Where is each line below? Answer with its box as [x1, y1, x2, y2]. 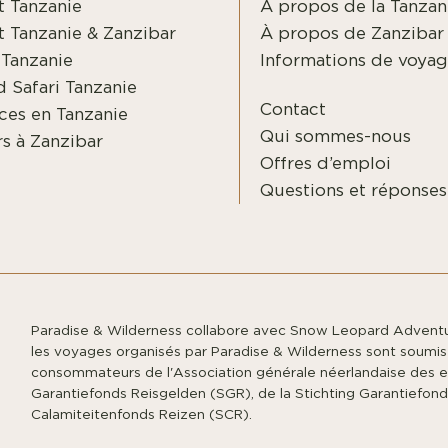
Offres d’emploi [260, 155, 391, 173]
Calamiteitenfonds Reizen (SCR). [30, 408, 252, 423]
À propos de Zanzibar [260, 25, 444, 43]
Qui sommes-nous [260, 128, 411, 146]
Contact [260, 101, 326, 119]
